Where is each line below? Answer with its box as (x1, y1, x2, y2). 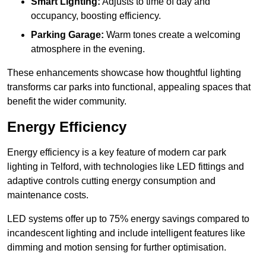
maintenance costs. (7, 190, 88, 201)
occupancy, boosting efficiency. (31, 11, 161, 21)
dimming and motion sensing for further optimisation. (7, 242, 226, 253)
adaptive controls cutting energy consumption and (7, 176, 216, 186)
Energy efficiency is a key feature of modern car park (7, 147, 226, 158)
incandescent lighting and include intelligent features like (7, 228, 245, 239)
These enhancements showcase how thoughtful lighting (7, 68, 241, 78)
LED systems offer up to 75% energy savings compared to (7, 214, 249, 224)
